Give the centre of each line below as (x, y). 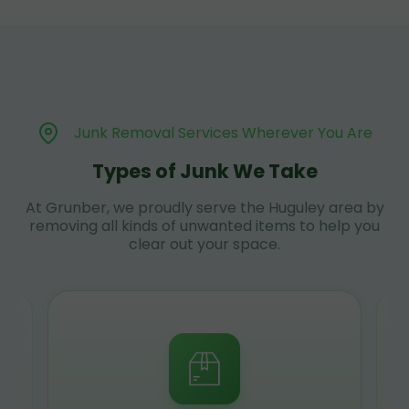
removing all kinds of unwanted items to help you (204, 225)
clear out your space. (204, 244)
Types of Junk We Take (204, 171)
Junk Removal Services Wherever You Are (223, 132)
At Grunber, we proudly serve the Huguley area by (204, 207)
